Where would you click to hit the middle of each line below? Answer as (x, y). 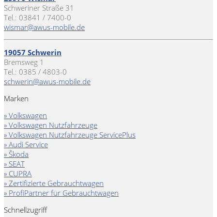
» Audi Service (26, 145)
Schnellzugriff (25, 210)
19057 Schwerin (33, 53)
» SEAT (14, 164)
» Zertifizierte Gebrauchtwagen (54, 183)
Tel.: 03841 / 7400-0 (38, 18)
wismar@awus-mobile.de (44, 27)
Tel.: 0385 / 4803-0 (35, 72)
